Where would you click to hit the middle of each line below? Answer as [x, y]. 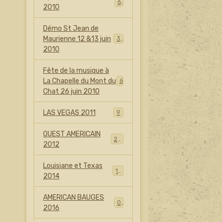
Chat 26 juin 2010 [71, 91]
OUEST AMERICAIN [72, 134]
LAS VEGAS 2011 [69, 112]
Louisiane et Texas [73, 166]
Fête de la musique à [76, 70]
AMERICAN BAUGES [73, 197]
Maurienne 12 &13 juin [77, 39]
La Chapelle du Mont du [79, 81]
